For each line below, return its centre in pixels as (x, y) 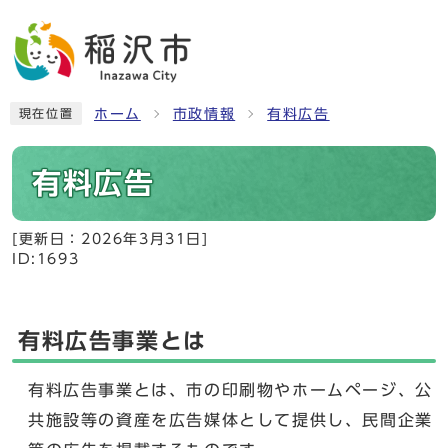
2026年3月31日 (141, 239)
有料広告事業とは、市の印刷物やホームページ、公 (230, 390)
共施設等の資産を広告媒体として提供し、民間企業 (230, 420)
